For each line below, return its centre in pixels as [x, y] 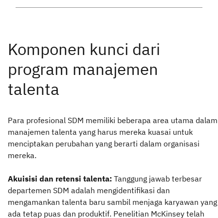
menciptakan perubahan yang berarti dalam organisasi [104, 143]
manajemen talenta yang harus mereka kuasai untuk [100, 132]
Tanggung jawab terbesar [158, 178]
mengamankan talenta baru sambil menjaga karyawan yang [112, 202]
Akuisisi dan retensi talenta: [61, 178]
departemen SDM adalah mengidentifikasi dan [89, 190]
